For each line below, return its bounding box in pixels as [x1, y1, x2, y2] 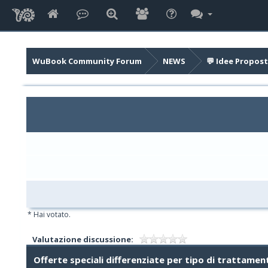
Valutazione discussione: [32, 234, 133, 245]
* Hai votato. [27, 209, 71, 220]
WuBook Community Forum [32, 56, 142, 66]
